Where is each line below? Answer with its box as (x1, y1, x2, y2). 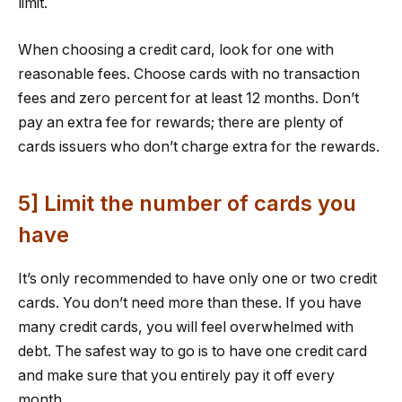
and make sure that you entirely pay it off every (18, 366, 335, 384)
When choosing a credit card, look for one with (18, 40, 334, 58)
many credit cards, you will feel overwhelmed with (18, 318, 354, 336)
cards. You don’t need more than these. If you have (18, 293, 362, 311)
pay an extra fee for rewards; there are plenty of (18, 113, 344, 131)
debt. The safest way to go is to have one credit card (18, 342, 367, 360)
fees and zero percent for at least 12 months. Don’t (18, 89, 359, 107)
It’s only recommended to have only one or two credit (18, 269, 377, 287)
